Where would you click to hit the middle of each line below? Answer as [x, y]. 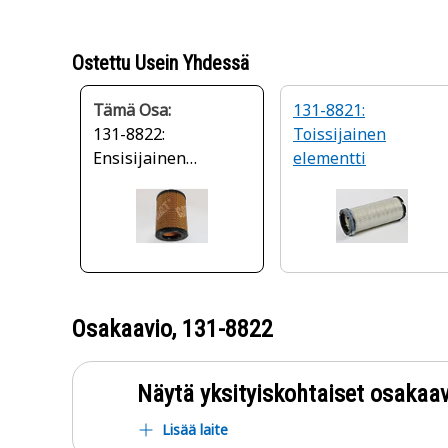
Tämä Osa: [132, 110]
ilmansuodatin [147, 230]
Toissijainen [339, 134]
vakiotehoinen [147, 182]
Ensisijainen [139, 158]
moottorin [130, 206]
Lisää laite [195, 429]
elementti [329, 158]
